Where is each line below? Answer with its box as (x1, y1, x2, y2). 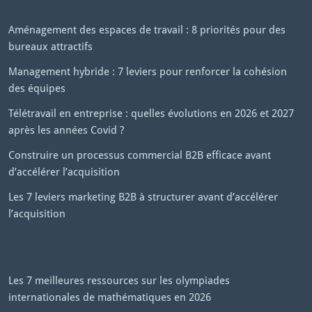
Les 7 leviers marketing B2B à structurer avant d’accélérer (8, 190, 278, 203)
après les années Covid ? (8, 123, 124, 136)
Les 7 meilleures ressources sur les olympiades (8, 274, 230, 287)
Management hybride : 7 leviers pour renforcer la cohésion (8, 65, 287, 78)
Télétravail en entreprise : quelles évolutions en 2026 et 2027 (8, 107, 294, 120)
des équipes (8, 81, 65, 95)
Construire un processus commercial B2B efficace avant (8, 148, 271, 162)
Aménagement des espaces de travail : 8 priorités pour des (8, 23, 286, 36)
